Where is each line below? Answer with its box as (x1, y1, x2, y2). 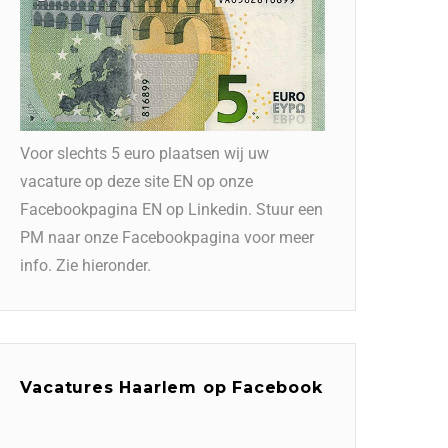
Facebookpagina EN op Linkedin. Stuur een (20, 199, 324, 219)
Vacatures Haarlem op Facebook (20, 377, 323, 397)
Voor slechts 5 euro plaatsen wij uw (20, 143, 270, 163)
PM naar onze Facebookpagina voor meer (20, 227, 315, 247)
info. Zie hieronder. (20, 255, 152, 275)
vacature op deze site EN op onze (20, 171, 254, 191)
